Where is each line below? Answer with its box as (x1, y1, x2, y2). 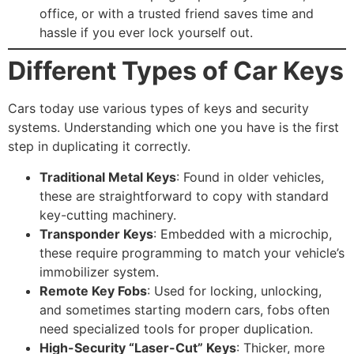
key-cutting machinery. (40, 206, 176, 223)
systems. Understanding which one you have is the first (8, 119, 339, 136)
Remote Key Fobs (40, 282, 147, 299)
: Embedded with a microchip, (153, 225, 332, 242)
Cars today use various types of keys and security (8, 100, 309, 117)
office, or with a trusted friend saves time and (40, 6, 314, 22)
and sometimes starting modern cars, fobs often (40, 301, 330, 318)
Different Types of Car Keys (8, 55, 344, 87)
